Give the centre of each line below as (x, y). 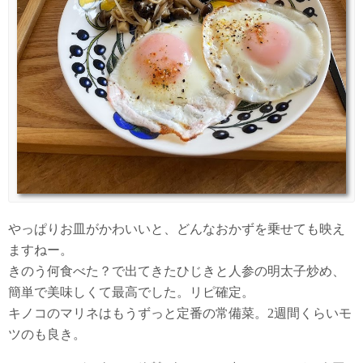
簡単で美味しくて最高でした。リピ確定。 (131, 293)
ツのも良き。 (47, 335)
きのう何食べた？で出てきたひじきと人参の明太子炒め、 (177, 271)
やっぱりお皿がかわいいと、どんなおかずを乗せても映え (177, 229)
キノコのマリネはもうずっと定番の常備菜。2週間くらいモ (180, 314)
